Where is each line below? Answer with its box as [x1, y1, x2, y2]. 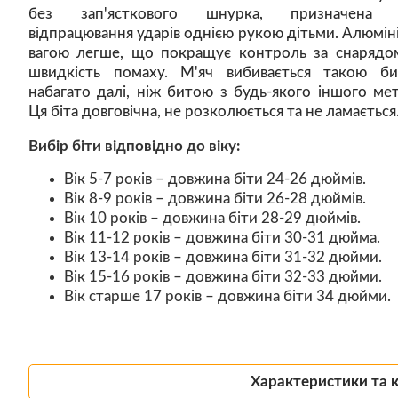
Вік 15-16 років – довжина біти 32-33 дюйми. [64, 268, 382, 284]
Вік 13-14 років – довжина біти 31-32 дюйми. [64, 249, 382, 265]
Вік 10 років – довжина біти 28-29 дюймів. [64, 210, 361, 226]
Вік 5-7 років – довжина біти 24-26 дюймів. [64, 171, 366, 187]
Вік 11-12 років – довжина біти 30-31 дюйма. [64, 229, 380, 245]
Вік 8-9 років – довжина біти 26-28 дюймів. [64, 190, 366, 206]
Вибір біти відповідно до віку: [28, 138, 240, 154]
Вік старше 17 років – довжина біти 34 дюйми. [64, 288, 391, 304]
